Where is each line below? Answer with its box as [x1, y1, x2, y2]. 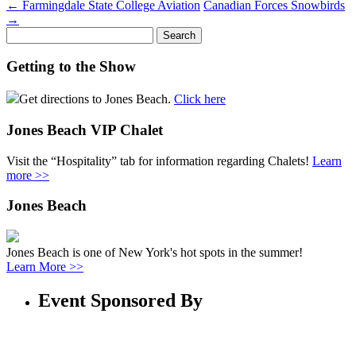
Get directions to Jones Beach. [19, 92, 174, 106]
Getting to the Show [6, 58, 136, 75]
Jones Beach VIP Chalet [6, 121, 163, 138]
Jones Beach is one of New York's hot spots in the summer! [6, 246, 303, 259]
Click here [174, 92, 226, 106]
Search [6, 25, 40, 40]
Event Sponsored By [38, 289, 203, 311]
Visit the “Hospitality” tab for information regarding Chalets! [6, 153, 312, 168]
